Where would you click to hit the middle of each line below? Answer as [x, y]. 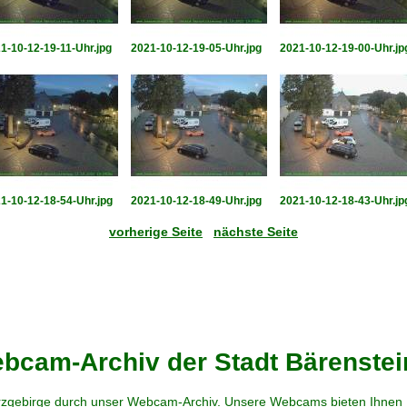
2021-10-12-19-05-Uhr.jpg [196, 48]
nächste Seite [256, 232]
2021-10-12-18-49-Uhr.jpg [196, 201]
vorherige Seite [156, 232]
